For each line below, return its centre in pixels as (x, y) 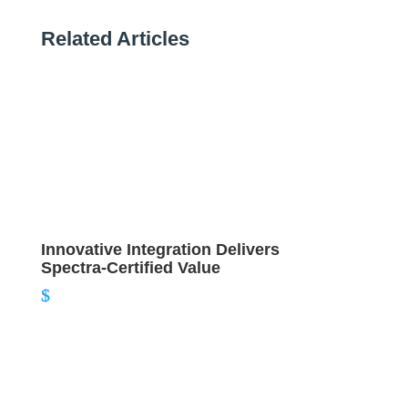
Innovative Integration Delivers (160, 249)
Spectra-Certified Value (130, 267)
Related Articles (115, 38)
